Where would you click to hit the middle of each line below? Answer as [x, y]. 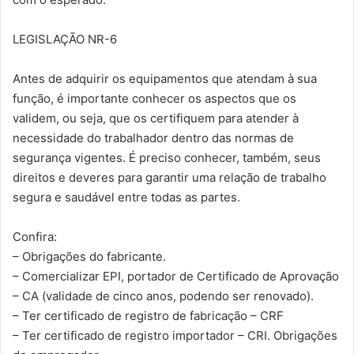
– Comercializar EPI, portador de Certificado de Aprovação [176, 277]
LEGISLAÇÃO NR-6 [65, 40]
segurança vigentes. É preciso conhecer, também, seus [167, 158]
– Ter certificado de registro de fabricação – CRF [148, 316]
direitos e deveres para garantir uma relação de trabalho [169, 178]
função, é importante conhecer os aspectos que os [154, 99]
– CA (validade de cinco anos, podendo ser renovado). [163, 296]
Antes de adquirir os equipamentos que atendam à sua [165, 79]
